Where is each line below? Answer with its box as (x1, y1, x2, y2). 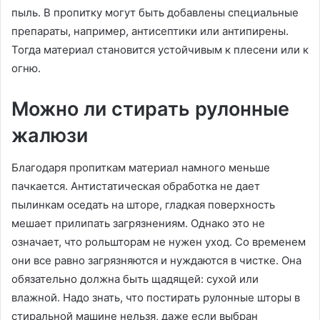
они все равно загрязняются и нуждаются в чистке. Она (11, 253, 301, 267)
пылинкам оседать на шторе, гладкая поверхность (11, 197, 275, 211)
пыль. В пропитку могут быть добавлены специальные (11, 6, 299, 20)
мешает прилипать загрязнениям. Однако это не (11, 216, 265, 230)
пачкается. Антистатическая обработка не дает (11, 179, 260, 193)
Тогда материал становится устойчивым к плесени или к (11, 43, 309, 57)
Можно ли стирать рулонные (11, 97, 289, 121)
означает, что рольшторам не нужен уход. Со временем (11, 234, 306, 249)
